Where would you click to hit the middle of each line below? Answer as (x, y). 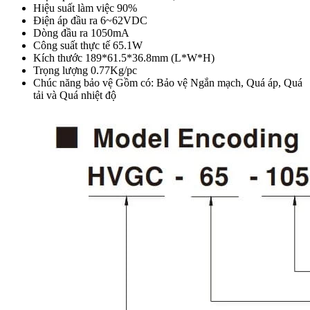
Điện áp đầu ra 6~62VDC (90, 21)
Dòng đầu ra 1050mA (81, 33)
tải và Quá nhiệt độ (75, 95)
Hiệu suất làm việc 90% (85, 8)
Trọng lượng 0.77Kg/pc (85, 71)
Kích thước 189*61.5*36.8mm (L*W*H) (124, 58)
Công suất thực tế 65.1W (88, 46)
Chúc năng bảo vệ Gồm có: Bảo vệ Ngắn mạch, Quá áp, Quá (168, 83)
